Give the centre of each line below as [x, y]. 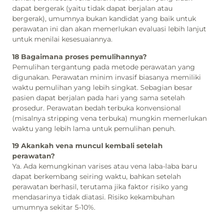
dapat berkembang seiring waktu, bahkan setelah [97, 177]
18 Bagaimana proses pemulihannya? [79, 56]
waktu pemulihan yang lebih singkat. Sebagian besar [102, 87]
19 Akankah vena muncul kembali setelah [88, 146]
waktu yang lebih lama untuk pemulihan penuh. [94, 128]
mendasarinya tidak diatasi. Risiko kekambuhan [93, 197]
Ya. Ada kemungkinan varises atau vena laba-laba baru [105, 166]
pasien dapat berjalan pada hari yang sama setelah [99, 98]
